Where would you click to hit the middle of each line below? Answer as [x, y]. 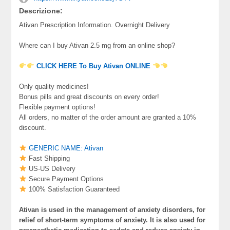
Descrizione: [41, 11]
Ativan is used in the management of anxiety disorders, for [112, 210]
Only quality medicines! [54, 87]
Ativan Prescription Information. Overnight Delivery [95, 25]
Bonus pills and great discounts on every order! [89, 97]
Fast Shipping [49, 158]
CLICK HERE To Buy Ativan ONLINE [94, 66]
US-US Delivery [51, 169]
